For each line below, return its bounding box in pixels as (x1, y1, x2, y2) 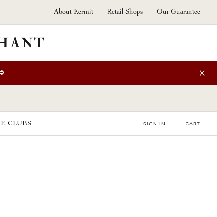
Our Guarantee (157, 9, 200, 15)
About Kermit (54, 9, 93, 15)
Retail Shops (107, 9, 143, 15)
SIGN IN (143, 122, 166, 126)
